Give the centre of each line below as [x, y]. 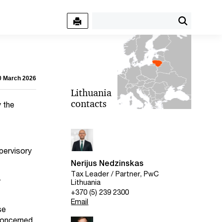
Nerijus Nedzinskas [108, 163]
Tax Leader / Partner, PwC [115, 174]
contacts [89, 104]
